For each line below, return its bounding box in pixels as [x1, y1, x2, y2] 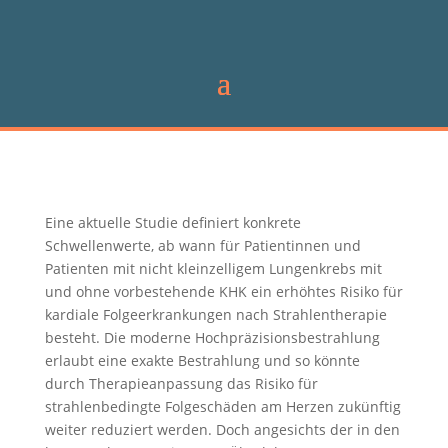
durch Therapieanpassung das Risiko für [44, 374, 318, 393]
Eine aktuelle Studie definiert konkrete [44, 213, 301, 232]
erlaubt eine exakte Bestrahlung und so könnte [44, 351, 360, 370]
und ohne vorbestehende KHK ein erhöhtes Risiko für [44, 282, 403, 301]
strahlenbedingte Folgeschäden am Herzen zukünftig [44, 397, 401, 416]
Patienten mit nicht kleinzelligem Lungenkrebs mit [44, 259, 382, 278]
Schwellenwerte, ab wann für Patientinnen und [44, 236, 361, 255]
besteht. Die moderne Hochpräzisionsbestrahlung [44, 328, 380, 347]
